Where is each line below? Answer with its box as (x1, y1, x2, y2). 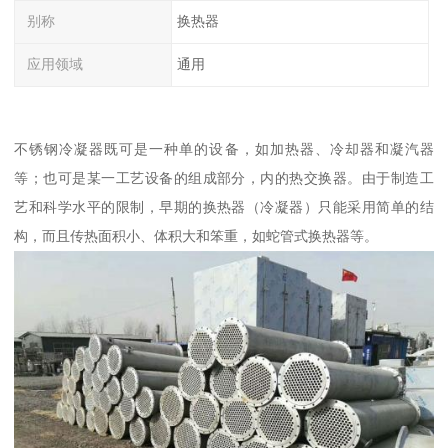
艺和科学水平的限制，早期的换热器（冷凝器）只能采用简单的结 (14, 198, 434, 215)
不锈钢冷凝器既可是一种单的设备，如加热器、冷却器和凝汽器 (14, 140, 434, 157)
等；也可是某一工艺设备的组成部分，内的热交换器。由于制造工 (14, 169, 434, 186)
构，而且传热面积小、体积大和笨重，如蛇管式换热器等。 (14, 227, 379, 244)
